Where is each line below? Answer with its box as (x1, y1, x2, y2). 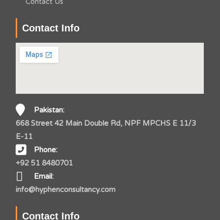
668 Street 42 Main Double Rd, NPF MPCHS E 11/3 (16, 119, 196, 128)
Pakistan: (33, 106, 64, 114)
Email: (33, 172, 54, 181)
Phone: (33, 145, 57, 154)
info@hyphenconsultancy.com (16, 185, 116, 194)
